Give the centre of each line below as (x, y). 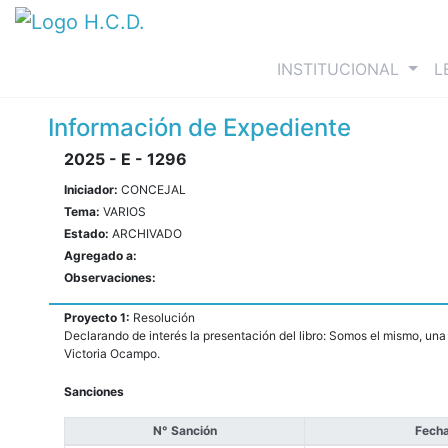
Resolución (164, 318)
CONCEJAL (153, 190)
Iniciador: (92, 190)
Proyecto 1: (98, 318)
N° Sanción (184, 431)
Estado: (88, 234)
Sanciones (94, 392)
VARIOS (124, 212)
